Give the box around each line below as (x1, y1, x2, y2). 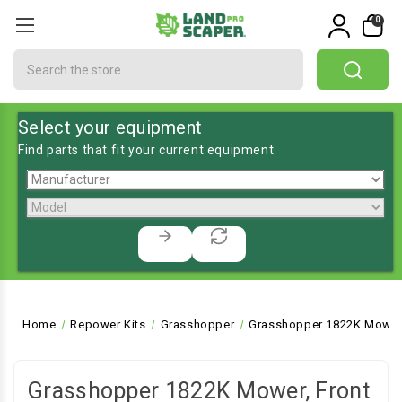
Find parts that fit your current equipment (18, 143, 275, 157)
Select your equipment (18, 117, 203, 138)
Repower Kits (70, 318, 146, 331)
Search (13, 51, 57, 66)
